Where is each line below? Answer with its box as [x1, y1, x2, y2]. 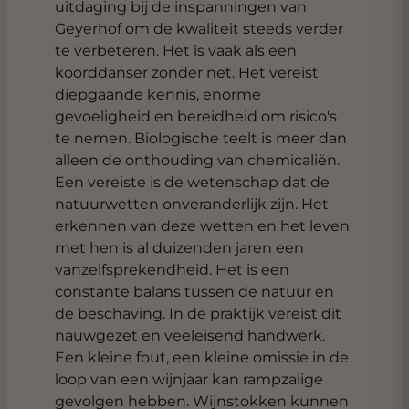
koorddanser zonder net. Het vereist [55, 64, 319, 81]
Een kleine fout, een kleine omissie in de [55, 349, 349, 366]
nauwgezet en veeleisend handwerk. [55, 327, 325, 344]
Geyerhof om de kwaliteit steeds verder [55, 20, 343, 37]
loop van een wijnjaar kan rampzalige [55, 371, 323, 388]
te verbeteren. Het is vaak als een [55, 42, 297, 59]
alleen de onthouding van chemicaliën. [55, 152, 340, 169]
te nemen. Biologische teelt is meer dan [55, 130, 347, 147]
